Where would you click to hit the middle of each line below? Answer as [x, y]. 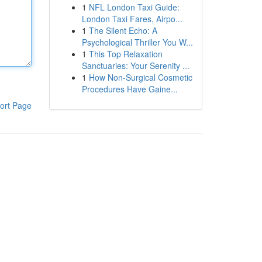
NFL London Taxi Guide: [134, 7]
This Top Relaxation [125, 54]
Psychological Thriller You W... [137, 42]
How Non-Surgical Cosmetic [140, 77]
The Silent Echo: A [123, 30]
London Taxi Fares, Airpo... [132, 19]
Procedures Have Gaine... [130, 89]
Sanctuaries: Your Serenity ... [135, 65]
